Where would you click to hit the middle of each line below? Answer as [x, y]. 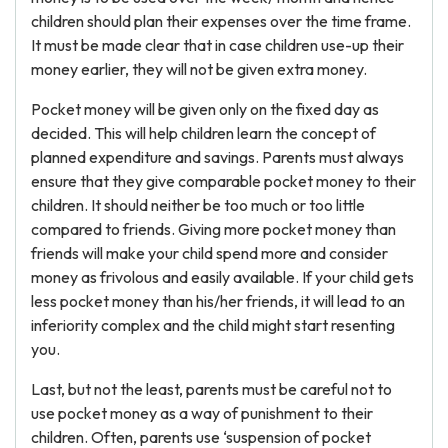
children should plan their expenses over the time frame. [221, 21]
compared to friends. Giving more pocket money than [213, 229]
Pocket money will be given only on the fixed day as [205, 109]
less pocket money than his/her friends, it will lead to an [218, 301]
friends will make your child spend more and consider [209, 253]
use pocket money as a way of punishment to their [202, 413]
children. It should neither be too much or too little [198, 205]
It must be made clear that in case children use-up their [217, 45]
